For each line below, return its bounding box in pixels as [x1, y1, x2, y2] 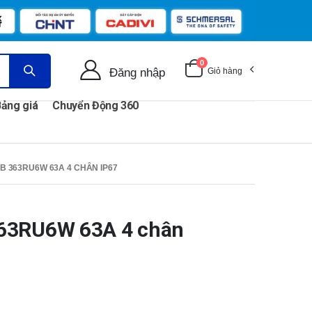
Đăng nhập [109, 65, 165, 79]
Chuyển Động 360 [52, 99, 139, 112]
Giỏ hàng [208, 66, 242, 76]
